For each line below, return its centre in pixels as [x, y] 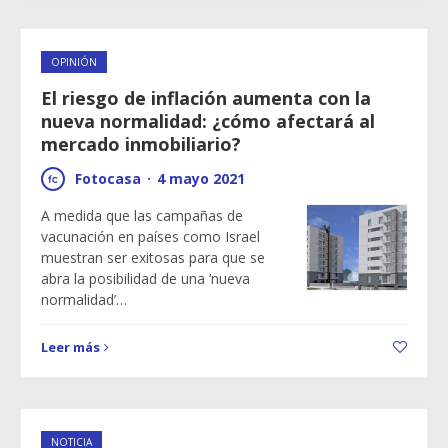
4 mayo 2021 [201, 178]
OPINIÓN [74, 62]
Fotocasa [108, 178]
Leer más [70, 347]
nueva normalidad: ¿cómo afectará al [208, 121]
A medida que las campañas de [142, 215]
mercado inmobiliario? [141, 144]
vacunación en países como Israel [150, 236]
